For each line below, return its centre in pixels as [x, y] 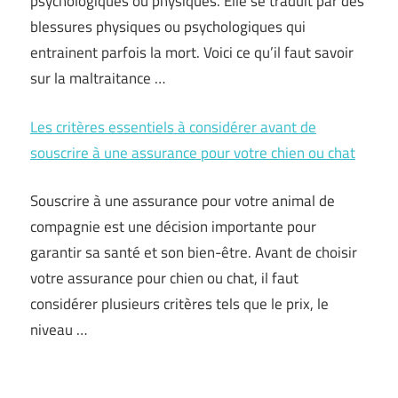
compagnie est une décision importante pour [173, 227]
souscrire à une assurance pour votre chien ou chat [193, 152]
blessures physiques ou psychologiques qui [168, 27]
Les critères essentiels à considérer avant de [173, 127]
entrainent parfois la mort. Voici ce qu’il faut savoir [192, 52]
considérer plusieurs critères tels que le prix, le [179, 304]
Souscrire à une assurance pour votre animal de [183, 201]
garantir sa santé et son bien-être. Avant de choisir [194, 252]
